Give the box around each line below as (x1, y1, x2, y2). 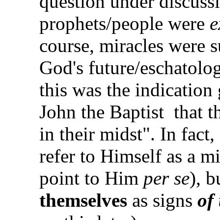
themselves (39, 190, 127, 211)
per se (143, 167, 190, 189)
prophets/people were (39, 13, 210, 34)
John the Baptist (39, 101, 164, 123)
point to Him (39, 167, 143, 189)
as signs (127, 190, 197, 211)
